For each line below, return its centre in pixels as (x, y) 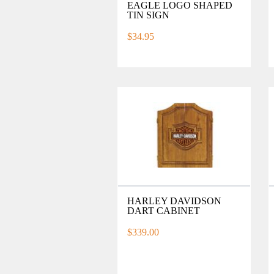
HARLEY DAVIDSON (175, 201)
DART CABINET (164, 210)
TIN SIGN (149, 15)
